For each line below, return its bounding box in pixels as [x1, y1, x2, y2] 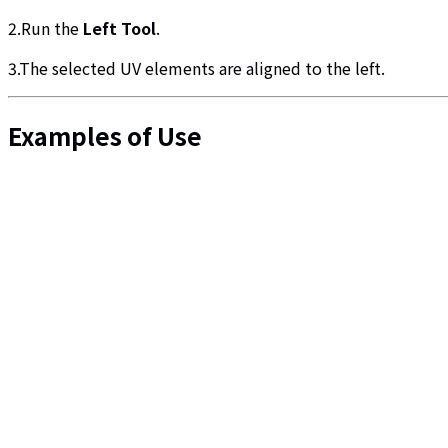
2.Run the [8, 15, 83, 40]
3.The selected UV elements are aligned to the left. [8, 55, 385, 80]
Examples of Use [8, 117, 202, 153]
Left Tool [83, 15, 156, 40]
